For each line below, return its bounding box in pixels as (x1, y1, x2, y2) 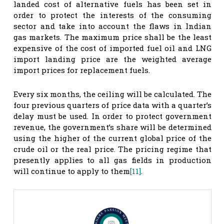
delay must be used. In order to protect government (13, 110, 211, 121)
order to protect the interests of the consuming (13, 9, 211, 20)
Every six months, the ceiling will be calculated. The (13, 88, 211, 99)
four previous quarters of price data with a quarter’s (13, 99, 211, 110)
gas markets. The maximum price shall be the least (13, 31, 211, 42)
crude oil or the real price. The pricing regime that (13, 143, 211, 154)
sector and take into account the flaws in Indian (13, 20, 211, 31)
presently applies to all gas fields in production (13, 154, 211, 165)
